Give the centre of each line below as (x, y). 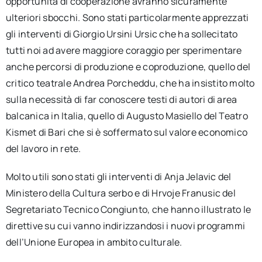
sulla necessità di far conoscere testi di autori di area (121, 99)
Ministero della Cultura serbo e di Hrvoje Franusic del (120, 193)
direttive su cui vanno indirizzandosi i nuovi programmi (125, 226)
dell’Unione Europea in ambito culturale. (94, 242)
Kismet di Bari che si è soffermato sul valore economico (127, 132)
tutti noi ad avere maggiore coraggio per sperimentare (124, 50)
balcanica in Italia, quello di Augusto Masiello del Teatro (127, 116)
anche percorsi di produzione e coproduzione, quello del (128, 67)
